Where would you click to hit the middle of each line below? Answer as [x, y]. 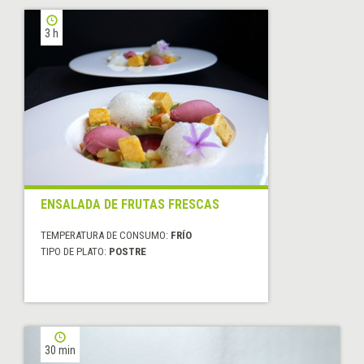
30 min [60, 350]
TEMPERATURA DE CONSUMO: [106, 235]
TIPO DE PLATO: [75, 251]
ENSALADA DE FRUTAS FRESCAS [130, 204]
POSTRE [128, 251]
